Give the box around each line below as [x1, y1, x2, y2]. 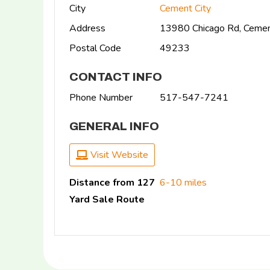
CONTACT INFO [69, 71, 162, 84]
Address [69, 22, 105, 36]
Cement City [160, 2, 211, 16]
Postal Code [69, 42, 121, 55]
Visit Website [88, 148, 148, 162]
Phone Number [69, 91, 133, 104]
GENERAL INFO [69, 120, 159, 133]
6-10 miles [160, 175, 207, 189]
